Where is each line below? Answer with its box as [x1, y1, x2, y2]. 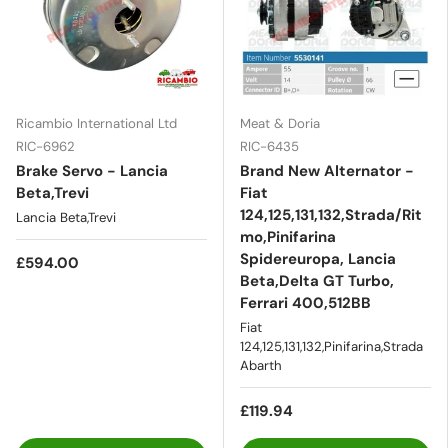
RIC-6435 [240, 137, 299, 155]
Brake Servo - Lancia [16, 160, 168, 181]
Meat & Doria [240, 114, 320, 132]
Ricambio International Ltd [16, 114, 177, 132]
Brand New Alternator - [240, 160, 414, 181]
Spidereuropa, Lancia [240, 248, 396, 269]
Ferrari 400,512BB [240, 292, 371, 313]
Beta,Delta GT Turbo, [240, 270, 394, 291]
